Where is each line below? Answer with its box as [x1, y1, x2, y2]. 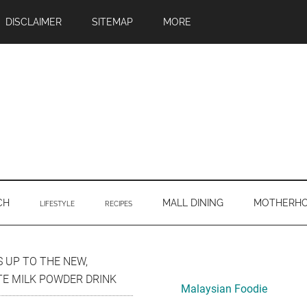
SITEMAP [92, 16, 133, 27]
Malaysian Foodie [181, 282, 267, 295]
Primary [153, 253, 228, 277]
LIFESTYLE [40, 200, 75, 208]
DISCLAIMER [5, 16, 62, 27]
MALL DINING [162, 197, 223, 208]
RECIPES [105, 200, 132, 208]
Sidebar [153, 278, 228, 302]
